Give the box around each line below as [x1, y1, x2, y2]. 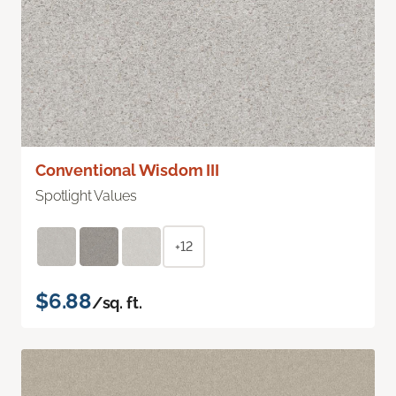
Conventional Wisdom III [35, 160, 219, 179]
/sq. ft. [91, 293, 142, 312]
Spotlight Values [35, 187, 137, 204]
